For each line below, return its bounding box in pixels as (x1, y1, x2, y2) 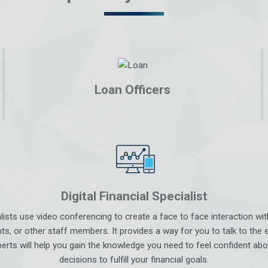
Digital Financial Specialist (60, 188, 208, 203)
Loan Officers (95, 82, 171, 97)
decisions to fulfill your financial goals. (59, 254, 209, 265)
